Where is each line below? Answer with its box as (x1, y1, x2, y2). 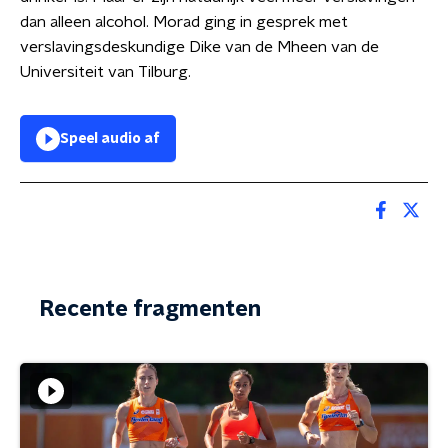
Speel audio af (60, 132, 160, 146)
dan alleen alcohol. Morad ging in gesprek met (20, 14, 348, 30)
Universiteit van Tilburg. (20, 64, 191, 80)
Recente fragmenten (40, 298, 261, 320)
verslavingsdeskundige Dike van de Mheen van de (20, 39, 379, 55)
